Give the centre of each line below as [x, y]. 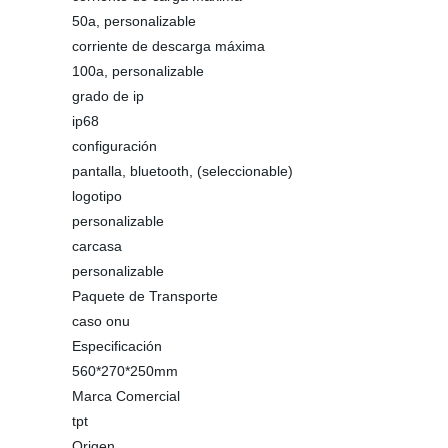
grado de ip [108, 96]
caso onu [101, 321]
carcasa [97, 246]
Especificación [117, 346]
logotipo [97, 196]
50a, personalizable [134, 21]
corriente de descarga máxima [168, 46]
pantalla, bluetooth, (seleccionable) [182, 171]
